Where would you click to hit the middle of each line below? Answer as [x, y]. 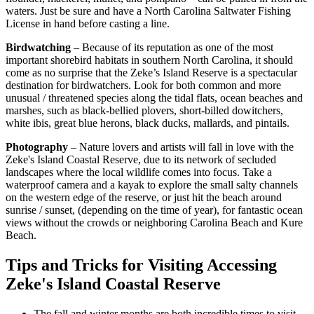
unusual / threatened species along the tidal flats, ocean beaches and [154, 98]
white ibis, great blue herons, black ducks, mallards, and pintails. [148, 123]
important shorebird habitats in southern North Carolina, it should [149, 60]
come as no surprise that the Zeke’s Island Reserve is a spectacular [151, 73]
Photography [37, 147]
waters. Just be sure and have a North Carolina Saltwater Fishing [148, 11]
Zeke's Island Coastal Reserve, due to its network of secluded [141, 160]
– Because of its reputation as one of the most [172, 48]
